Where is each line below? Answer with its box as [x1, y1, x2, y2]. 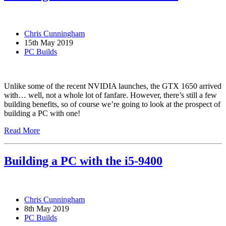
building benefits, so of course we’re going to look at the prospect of [4, 100, 220, 109]
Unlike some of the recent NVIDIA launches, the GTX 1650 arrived [4, 82, 221, 91]
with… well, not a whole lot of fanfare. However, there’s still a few [4, 91, 217, 100]
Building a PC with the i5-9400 [4, 154, 162, 168]
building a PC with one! [4, 109, 80, 118]
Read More [4, 126, 40, 135]
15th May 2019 [24, 38, 73, 47]
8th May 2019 [24, 204, 69, 213]
